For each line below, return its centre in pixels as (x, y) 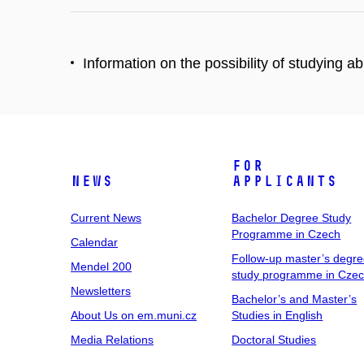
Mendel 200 (101, 266)
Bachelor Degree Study (292, 218)
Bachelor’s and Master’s (295, 299)
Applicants (285, 181)
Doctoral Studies (274, 340)
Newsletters (101, 291)
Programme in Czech (286, 234)
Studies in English (277, 315)
